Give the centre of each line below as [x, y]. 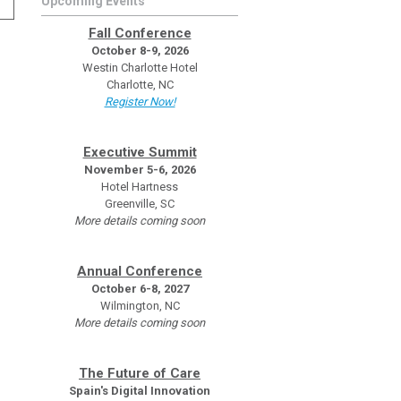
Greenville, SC [140, 204]
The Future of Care [140, 373]
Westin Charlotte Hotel [140, 68]
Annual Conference [140, 271]
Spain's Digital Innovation [140, 391]
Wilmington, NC [140, 306]
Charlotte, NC [140, 85]
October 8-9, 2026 [140, 51]
